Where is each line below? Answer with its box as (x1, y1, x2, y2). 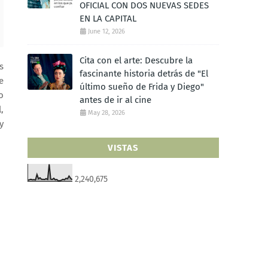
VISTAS (108, 142, 139, 153)
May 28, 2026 (88, 109, 125, 117)
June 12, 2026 (88, 28, 125, 35)
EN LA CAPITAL (80, 13, 136, 24)
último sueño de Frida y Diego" (80, 81, 204, 92)
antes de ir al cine (80, 95, 151, 105)
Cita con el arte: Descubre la (80, 55, 193, 66)
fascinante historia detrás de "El (80, 68, 208, 79)
